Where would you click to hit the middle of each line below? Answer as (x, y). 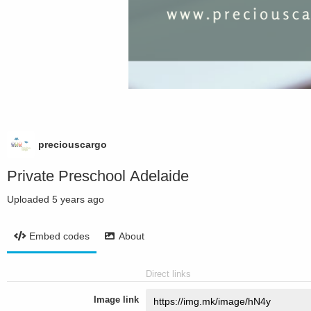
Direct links (168, 274)
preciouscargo (73, 144)
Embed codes (59, 236)
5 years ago (78, 199)
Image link (116, 300)
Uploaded (30, 199)
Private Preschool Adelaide (98, 176)
